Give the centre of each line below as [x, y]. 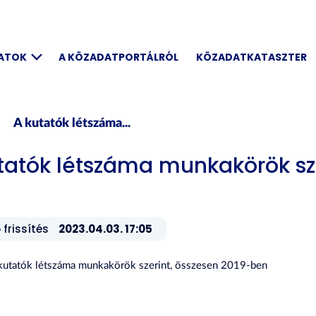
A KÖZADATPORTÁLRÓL [119, 57]
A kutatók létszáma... [72, 123]
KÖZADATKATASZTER [251, 57]
